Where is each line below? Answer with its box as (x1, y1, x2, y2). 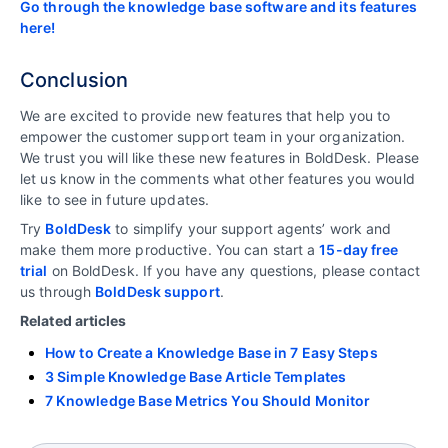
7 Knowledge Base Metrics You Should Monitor (45, 392, 371, 410)
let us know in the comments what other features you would (20, 170, 415, 188)
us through (20, 283, 96, 301)
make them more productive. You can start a (20, 241, 320, 259)
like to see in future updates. (20, 191, 210, 209)
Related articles (20, 312, 127, 330)
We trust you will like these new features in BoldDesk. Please (20, 149, 420, 167)
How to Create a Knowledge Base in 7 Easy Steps (45, 344, 378, 362)
